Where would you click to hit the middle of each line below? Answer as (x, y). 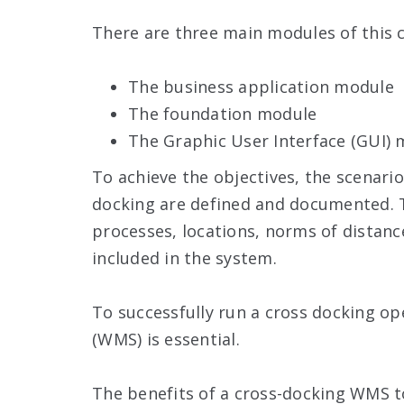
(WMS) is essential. (166, 339)
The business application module (261, 86)
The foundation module (223, 113)
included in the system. (184, 257)
